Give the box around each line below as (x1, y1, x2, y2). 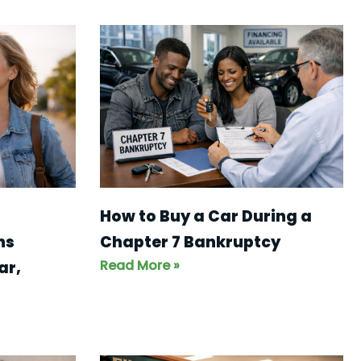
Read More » (99, 255, 180, 275)
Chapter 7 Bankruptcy (99, 230, 280, 253)
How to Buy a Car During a (99, 205, 312, 227)
